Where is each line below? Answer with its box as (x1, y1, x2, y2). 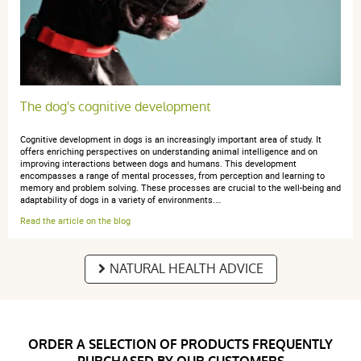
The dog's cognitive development (20, 97, 211, 116)
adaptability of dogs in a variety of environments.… (20, 193, 221, 205)
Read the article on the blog (20, 214, 131, 227)
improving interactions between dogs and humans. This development (20, 156, 297, 169)
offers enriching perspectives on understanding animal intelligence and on (20, 144, 317, 157)
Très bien (22, 2, 73, 20)
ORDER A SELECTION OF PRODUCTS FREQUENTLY (28, 336, 333, 354)
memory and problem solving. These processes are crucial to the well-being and (20, 180, 341, 193)
